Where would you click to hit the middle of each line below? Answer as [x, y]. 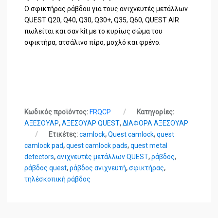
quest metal [149, 145]
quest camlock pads [97, 145]
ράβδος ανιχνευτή [98, 168]
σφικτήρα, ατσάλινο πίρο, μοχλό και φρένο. [92, 42]
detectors [39, 156]
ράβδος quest [45, 168]
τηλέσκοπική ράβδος [57, 179]
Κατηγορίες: [155, 112]
